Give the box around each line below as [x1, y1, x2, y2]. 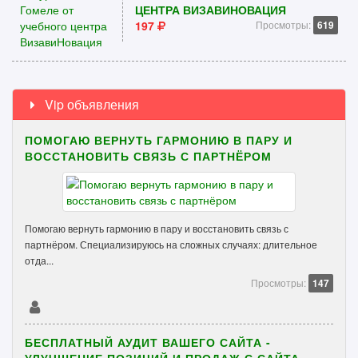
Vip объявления [41, 95, 139, 113]
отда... [25, 253, 54, 267]
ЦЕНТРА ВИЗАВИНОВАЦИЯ [134, 2, 286, 18]
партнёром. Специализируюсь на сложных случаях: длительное [25, 237, 317, 251]
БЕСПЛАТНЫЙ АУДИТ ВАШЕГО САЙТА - [25, 334, 271, 350]
